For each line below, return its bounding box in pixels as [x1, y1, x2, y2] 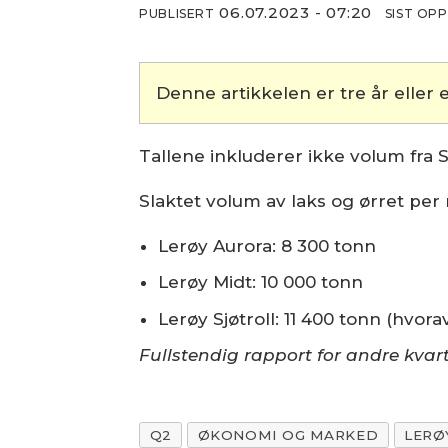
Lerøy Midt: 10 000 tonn [158, 272, 364, 293]
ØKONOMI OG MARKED [197, 427, 379, 443]
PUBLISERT [139, 5, 215, 21]
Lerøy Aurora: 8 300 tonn [158, 235, 377, 256]
